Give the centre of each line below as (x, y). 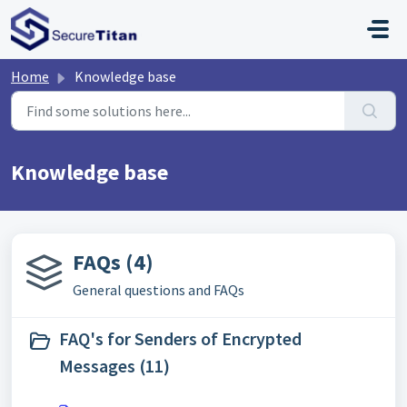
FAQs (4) (113, 262)
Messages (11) (114, 366)
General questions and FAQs (159, 290)
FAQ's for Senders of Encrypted (180, 338)
